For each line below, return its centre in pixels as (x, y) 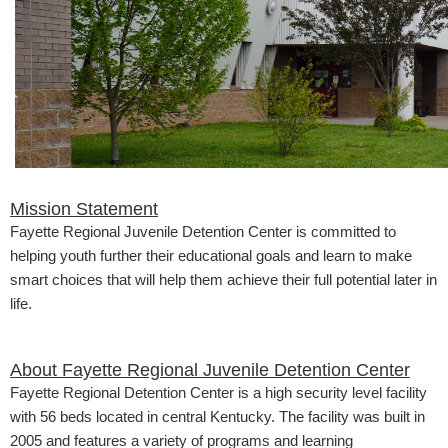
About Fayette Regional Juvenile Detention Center (210, 369)
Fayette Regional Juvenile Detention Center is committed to (203, 231)
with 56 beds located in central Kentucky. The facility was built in (217, 416)
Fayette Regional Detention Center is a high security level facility (218, 392)
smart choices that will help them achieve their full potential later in (223, 279)
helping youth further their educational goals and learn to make (211, 255)
